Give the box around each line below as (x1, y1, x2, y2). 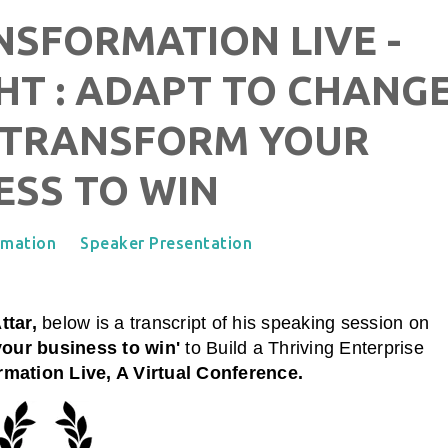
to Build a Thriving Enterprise (185, 337, 424, 358)
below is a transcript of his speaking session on (36, 312, 429, 333)
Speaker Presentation (80, 233, 252, 252)
